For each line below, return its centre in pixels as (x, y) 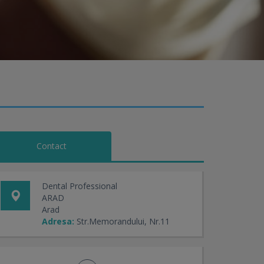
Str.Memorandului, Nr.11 (123, 221)
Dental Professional (80, 186)
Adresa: (58, 221)
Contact (52, 146)
